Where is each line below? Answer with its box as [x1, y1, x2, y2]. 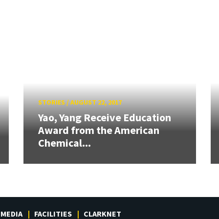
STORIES [38, 97, 65, 107]
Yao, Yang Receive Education [38, 110, 171, 125]
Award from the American [38, 123, 159, 137]
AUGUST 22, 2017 [70, 97, 122, 107]
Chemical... [38, 136, 91, 150]
